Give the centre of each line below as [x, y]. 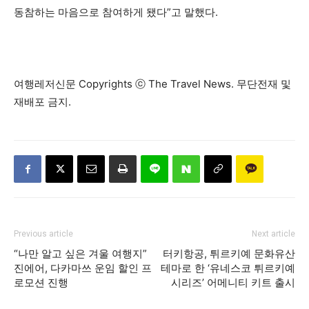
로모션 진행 [41, 282]
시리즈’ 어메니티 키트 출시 [233, 282]
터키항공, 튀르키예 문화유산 [229, 253]
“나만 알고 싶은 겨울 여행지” [80, 253]
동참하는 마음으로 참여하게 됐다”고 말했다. [116, 12]
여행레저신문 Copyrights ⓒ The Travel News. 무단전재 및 [152, 84]
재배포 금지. [42, 102]
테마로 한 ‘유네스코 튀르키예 [228, 268]
